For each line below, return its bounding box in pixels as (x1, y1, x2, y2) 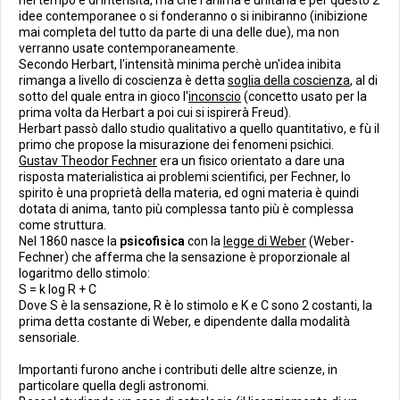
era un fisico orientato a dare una (157, 154, 345, 168)
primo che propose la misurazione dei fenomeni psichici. (19, 137, 334, 152)
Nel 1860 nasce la (19, 234, 120, 248)
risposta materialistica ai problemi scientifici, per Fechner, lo (19, 170, 351, 184)
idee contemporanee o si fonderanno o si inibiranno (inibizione (19, 9, 368, 23)
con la (185, 234, 223, 248)
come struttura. (19, 218, 106, 232)
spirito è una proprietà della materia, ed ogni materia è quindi (19, 186, 359, 200)
